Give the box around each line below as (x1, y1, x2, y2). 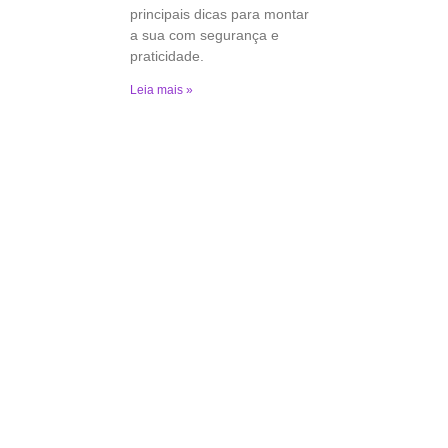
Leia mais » (130, 83, 193, 97)
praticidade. (130, 48, 204, 64)
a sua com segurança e (130, 27, 279, 43)
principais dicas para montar (130, 6, 309, 22)
